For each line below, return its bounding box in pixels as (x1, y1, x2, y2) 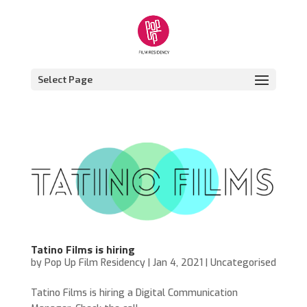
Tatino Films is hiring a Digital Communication (30, 286, 238, 299)
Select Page (37, 73, 93, 85)
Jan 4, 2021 (152, 256, 203, 269)
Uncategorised (210, 256, 276, 269)
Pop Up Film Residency (44, 256, 145, 269)
